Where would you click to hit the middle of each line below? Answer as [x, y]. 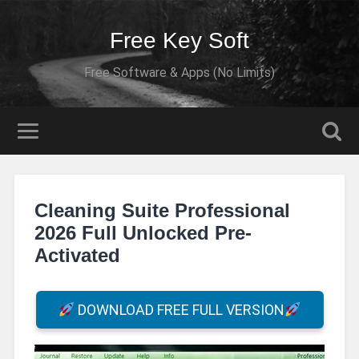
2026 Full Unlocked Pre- [143, 232]
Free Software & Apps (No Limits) [179, 73]
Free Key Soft [179, 40]
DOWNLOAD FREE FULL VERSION [179, 310]
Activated [77, 255]
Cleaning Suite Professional [162, 210]
